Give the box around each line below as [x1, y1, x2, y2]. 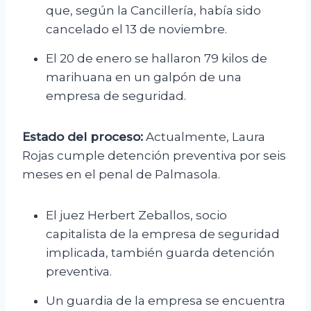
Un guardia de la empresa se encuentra [46, 294, 285, 308]
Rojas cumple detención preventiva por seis [22, 149, 286, 163]
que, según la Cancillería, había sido [46, 3, 261, 18]
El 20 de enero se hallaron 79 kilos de [46, 51, 267, 66]
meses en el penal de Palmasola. [22, 167, 220, 182]
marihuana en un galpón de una [46, 70, 242, 85]
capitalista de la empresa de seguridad [46, 227, 280, 242]
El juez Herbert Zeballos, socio [46, 208, 227, 223]
